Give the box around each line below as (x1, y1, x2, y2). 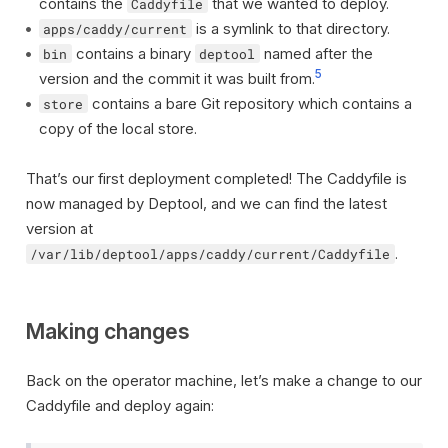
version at (25, 219, 93, 238)
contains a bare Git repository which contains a (87, 93, 412, 113)
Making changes (25, 317, 190, 344)
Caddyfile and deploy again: (25, 395, 214, 415)
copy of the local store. (38, 118, 197, 138)
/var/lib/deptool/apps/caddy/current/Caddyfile (30, 246, 390, 262)
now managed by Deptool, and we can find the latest (25, 194, 387, 213)
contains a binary (71, 43, 195, 63)
